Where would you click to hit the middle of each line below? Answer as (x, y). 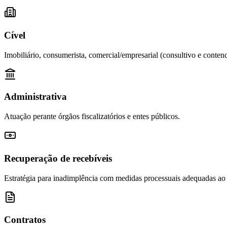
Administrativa (35, 97)
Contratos (25, 220)
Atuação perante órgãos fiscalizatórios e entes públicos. (92, 117)
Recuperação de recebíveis (58, 158)
